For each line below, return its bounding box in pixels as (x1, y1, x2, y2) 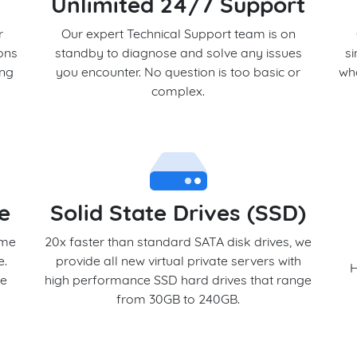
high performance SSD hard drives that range (45, 272, 312, 288)
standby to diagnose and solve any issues (54, 45, 302, 61)
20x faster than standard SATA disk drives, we (45, 233, 312, 249)
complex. (151, 83, 206, 99)
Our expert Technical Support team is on (61, 25, 296, 41)
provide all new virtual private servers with (55, 253, 301, 269)
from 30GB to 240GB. (116, 291, 241, 307)
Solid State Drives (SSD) (50, 198, 307, 226)
